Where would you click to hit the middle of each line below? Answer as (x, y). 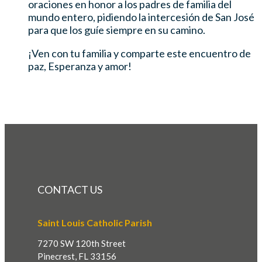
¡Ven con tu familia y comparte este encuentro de (139, 53)
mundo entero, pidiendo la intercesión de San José (141, 17)
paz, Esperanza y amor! (80, 66)
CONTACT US (70, 189)
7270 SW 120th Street (82, 243)
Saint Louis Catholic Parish (95, 222)
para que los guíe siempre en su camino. (117, 30)
